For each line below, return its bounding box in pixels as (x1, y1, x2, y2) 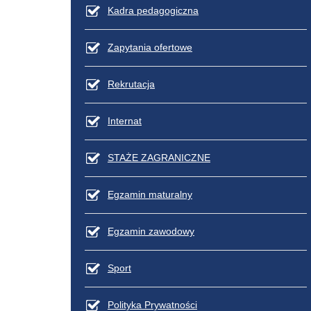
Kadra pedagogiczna (108, 4, 199, 16)
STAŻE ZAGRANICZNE (108, 151, 210, 163)
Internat (108, 115, 142, 126)
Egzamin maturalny (108, 188, 192, 200)
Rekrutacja (108, 78, 155, 90)
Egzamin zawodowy (108, 225, 194, 237)
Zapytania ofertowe (108, 41, 192, 53)
